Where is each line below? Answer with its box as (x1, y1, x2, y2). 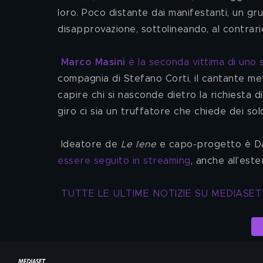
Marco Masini (60, 58, 126, 67)
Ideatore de (60, 140, 121, 149)
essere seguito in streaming (58, 156, 191, 166)
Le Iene (120, 140, 156, 149)
